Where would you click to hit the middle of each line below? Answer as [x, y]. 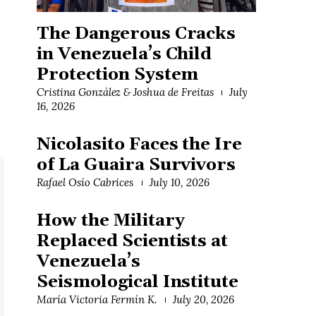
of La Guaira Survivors [136, 165]
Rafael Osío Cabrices [85, 183]
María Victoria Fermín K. [97, 300]
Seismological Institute [138, 282]
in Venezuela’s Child [124, 55]
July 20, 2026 [203, 300]
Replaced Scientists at [133, 242]
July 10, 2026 [179, 183]
